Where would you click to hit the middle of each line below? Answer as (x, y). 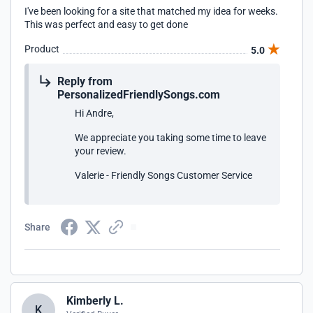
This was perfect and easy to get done (106, 24)
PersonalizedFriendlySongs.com (139, 95)
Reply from (85, 81)
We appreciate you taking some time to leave (170, 138)
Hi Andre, (94, 113)
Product (42, 49)
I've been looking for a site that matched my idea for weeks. (151, 11)
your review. (101, 151)
